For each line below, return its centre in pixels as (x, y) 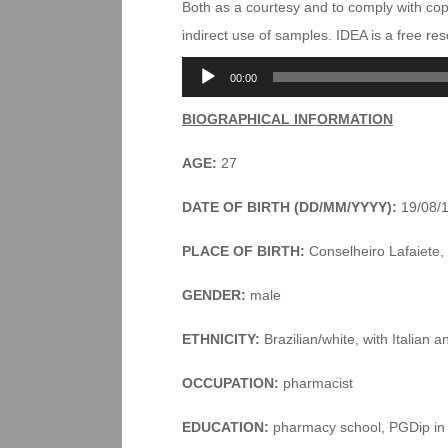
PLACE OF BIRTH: (243, 251)
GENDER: (214, 295)
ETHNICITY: (221, 339)
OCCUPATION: (230, 383)
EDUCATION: (225, 427)
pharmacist (316, 383)
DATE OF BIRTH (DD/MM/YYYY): (289, 207)
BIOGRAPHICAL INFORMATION (287, 119)
